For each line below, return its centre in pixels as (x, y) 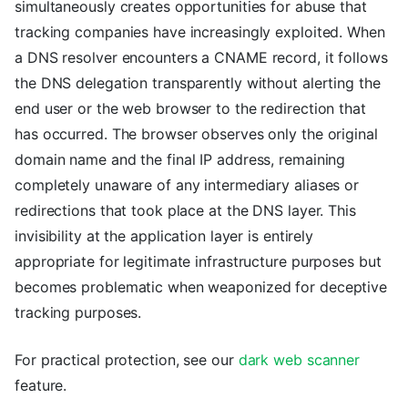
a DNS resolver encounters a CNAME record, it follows (201, 58)
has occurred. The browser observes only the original (196, 134)
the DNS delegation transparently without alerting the (198, 83)
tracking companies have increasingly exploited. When (200, 32)
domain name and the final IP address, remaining (180, 160)
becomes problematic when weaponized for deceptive (201, 287)
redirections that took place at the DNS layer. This (185, 211)
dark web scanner (299, 360)
